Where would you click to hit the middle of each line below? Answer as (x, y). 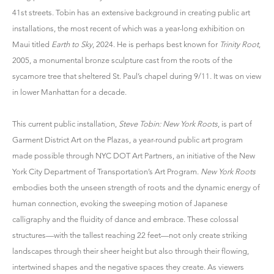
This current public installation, (65, 124)
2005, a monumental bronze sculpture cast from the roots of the (122, 60)
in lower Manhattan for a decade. (69, 92)
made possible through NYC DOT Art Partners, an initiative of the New (134, 155)
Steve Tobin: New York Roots (167, 124)
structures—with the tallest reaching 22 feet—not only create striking (130, 235)
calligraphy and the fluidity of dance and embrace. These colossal (125, 219)
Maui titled (32, 44)
